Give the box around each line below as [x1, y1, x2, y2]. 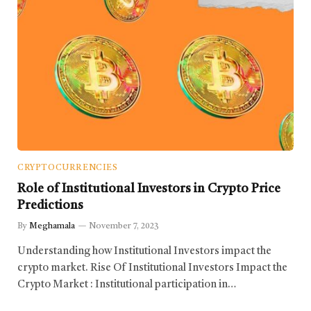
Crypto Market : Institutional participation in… [17, 280, 236, 291]
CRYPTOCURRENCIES [17, 164, 118, 173]
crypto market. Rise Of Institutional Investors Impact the [17, 263, 287, 274]
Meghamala [29, 222, 75, 231]
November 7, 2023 [89, 222, 159, 231]
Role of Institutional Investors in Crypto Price [17, 183, 280, 196]
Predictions [17, 199, 83, 212]
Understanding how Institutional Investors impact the [17, 246, 271, 258]
